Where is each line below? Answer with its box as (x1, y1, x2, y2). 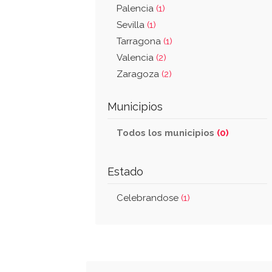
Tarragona (117, 36, 163, 47)
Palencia (117, 3, 156, 14)
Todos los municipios (117, 127, 217, 138)
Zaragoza (117, 69, 161, 80)
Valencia (117, 52, 156, 63)
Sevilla (117, 19, 147, 30)
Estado (107, 165, 143, 178)
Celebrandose (117, 192, 181, 203)
